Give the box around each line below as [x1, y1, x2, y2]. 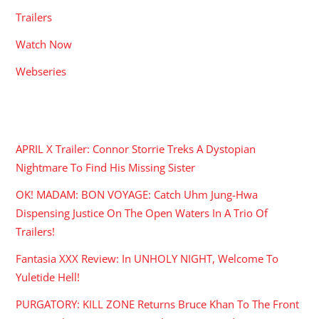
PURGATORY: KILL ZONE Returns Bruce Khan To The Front [16, 297, 300, 312]
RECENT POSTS [16, 110, 109, 125]
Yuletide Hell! [16, 270, 80, 285]
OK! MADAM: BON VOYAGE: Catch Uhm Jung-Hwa [16, 187, 258, 202]
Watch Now [16, 36, 73, 51]
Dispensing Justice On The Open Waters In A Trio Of [16, 205, 268, 220]
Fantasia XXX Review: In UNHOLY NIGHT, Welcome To [16, 251, 279, 266]
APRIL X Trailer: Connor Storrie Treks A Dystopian [16, 141, 256, 156]
